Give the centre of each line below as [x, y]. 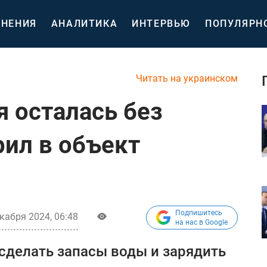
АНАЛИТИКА [84, 24]
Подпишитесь [199, 213]
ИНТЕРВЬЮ [162, 24]
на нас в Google [201, 222]
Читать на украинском [187, 78]
